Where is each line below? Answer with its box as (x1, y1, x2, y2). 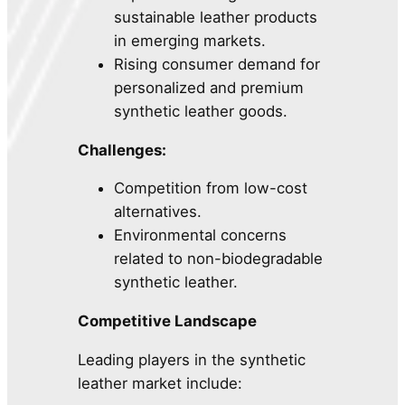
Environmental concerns (114, 226, 287, 245)
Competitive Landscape (78, 312, 258, 331)
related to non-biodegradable (114, 250, 324, 268)
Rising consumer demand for (114, 54, 321, 73)
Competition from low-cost (114, 179, 308, 198)
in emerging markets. (114, 31, 267, 50)
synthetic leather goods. (114, 101, 288, 120)
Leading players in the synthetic (78, 350, 306, 369)
